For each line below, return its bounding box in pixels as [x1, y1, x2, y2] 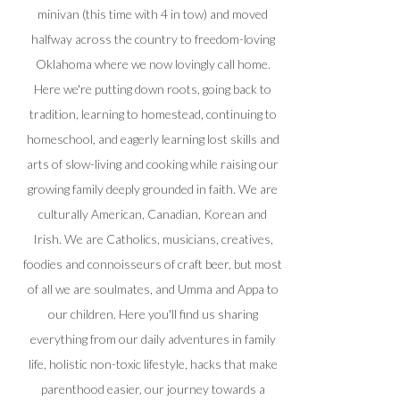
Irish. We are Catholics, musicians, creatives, [32, 231, 273, 246]
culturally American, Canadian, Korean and [38, 206, 267, 221]
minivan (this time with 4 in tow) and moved [37, 6, 268, 21]
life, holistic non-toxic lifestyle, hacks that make [28, 356, 278, 371]
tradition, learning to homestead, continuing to [29, 106, 277, 121]
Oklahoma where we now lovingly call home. [35, 56, 271, 71]
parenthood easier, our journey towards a [40, 381, 265, 396]
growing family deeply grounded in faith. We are [28, 181, 278, 196]
